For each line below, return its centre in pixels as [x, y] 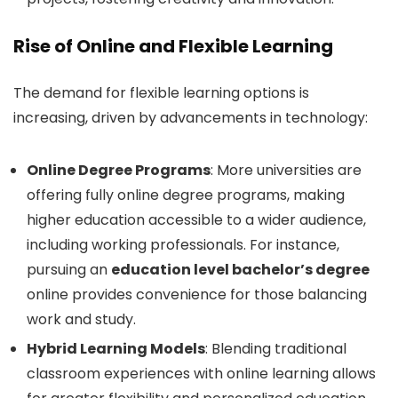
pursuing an [69, 269]
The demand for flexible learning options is [161, 92]
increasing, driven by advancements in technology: [191, 117]
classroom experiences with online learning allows [201, 373]
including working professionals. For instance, [183, 244]
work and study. [81, 319]
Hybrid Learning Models [116, 348]
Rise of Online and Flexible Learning [173, 46]
